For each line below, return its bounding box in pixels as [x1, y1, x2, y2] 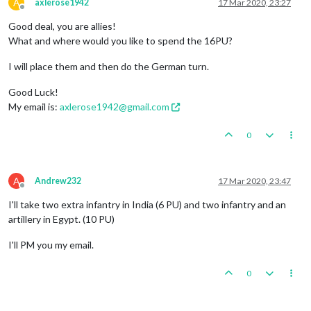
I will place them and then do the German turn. [8, 60, 209, 72]
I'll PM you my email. [8, 238, 94, 251]
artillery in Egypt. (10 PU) [8, 212, 115, 225]
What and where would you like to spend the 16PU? [8, 34, 233, 47]
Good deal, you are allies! [8, 19, 116, 32]
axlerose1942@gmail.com [60, 100, 169, 112]
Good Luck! [8, 85, 58, 98]
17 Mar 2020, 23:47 [218, 175, 291, 186]
